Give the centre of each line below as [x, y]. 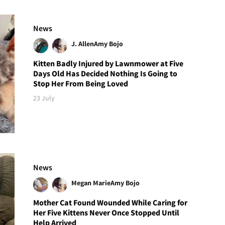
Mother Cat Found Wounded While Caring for [110, 202]
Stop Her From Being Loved [81, 84]
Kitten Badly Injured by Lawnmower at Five [108, 64]
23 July [44, 98]
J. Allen [83, 44]
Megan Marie [91, 183]
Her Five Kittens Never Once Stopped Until [106, 212]
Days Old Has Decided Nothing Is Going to [105, 74]
